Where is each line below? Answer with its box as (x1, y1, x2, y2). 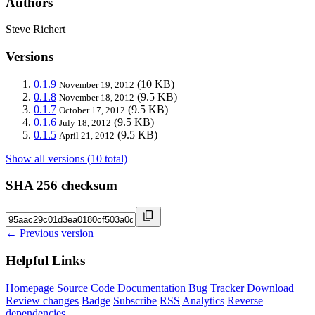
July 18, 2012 (59, 117, 111, 128)
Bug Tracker (188, 281, 244, 294)
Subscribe (113, 294, 157, 307)
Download (247, 281, 294, 294)
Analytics (182, 294, 224, 307)
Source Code (57, 281, 115, 294)
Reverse (227, 294, 263, 307)
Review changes (6, 294, 79, 307)
